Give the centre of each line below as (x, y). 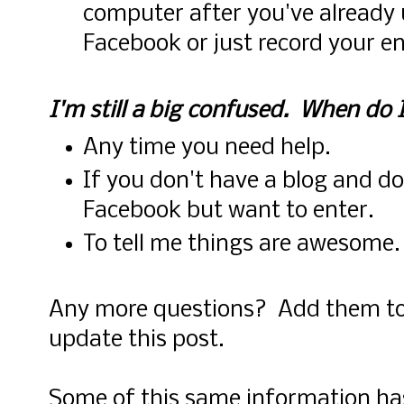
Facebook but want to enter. (229, 211)
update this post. (137, 341)
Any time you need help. (207, 148)
